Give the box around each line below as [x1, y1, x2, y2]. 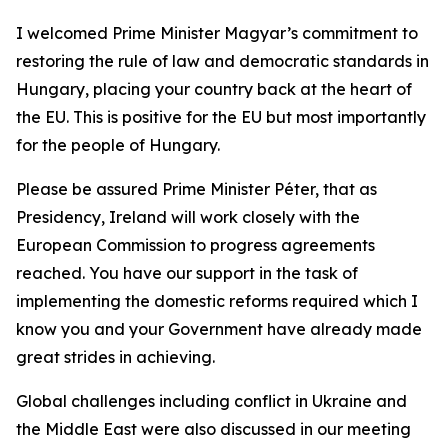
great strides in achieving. [16, 347, 215, 367]
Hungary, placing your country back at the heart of [16, 79, 412, 99]
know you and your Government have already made [16, 319, 422, 339]
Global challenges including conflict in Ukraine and [16, 391, 407, 411]
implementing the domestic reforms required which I [16, 291, 418, 311]
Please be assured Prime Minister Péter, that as [16, 179, 377, 199]
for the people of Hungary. [16, 135, 220, 155]
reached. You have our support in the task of [16, 263, 358, 283]
